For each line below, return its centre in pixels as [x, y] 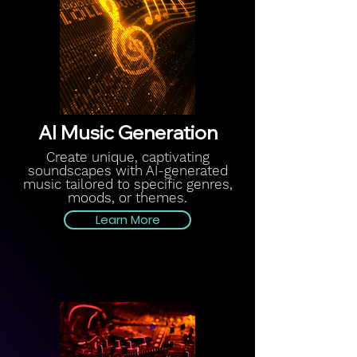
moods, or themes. [127, 198]
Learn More [127, 220]
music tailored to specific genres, [127, 184]
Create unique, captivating [127, 157]
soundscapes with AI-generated [127, 171]
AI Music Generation [127, 132]
